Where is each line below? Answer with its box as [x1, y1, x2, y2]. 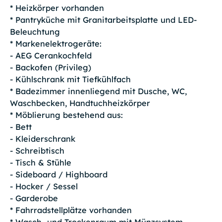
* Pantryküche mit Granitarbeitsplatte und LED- [9, 15, 197, 25]
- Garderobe [9, 193, 58, 204]
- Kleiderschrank [9, 134, 75, 144]
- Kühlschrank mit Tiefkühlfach [9, 74, 131, 85]
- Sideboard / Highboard [9, 169, 108, 180]
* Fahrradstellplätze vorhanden [9, 205, 132, 216]
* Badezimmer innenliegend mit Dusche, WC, [9, 86, 187, 97]
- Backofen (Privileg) [9, 62, 91, 73]
